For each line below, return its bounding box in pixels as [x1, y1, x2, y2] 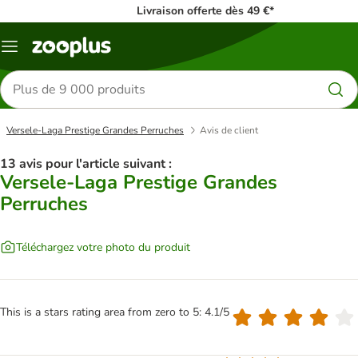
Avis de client [200, 124, 258, 137]
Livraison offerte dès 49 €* [137, 3, 274, 18]
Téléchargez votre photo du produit [16, 239, 190, 255]
